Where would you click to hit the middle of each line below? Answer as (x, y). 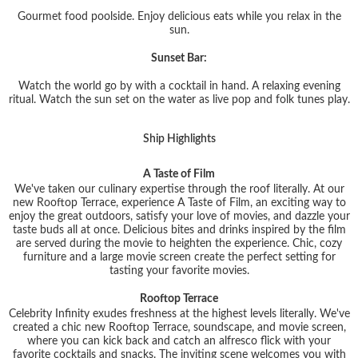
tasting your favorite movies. (179, 270)
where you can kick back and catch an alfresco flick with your (179, 341)
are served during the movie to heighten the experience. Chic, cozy (179, 243)
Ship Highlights (182, 139)
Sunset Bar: (179, 58)
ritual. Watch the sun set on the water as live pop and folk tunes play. (179, 99)
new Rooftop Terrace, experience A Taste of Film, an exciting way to (179, 203)
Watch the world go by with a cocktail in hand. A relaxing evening (179, 86)
